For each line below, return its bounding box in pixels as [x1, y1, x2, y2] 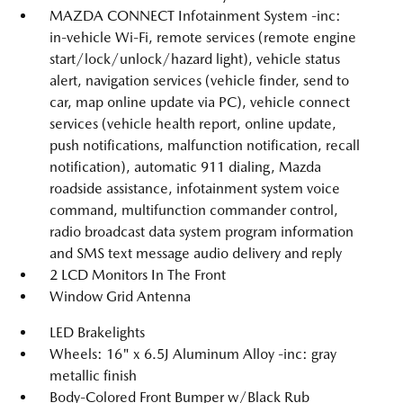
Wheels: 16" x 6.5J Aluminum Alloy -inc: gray [49, 345, 336, 363]
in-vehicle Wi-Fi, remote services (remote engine [49, 29, 356, 46]
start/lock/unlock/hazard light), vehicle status [49, 50, 340, 67]
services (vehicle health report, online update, [49, 115, 336, 132]
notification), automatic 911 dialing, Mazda [49, 158, 321, 175]
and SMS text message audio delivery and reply [49, 245, 342, 262]
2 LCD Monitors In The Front [49, 266, 226, 283]
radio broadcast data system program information [49, 223, 354, 240]
